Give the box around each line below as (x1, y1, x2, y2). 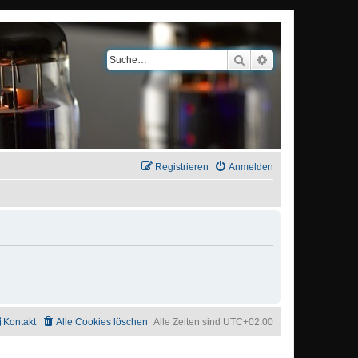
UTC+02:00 (223, 316, 273, 328)
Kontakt (3, 316, 36, 328)
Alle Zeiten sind (153, 316, 223, 328)
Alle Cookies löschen (56, 316, 148, 328)
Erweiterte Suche (268, 52, 352, 66)
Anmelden (229, 161, 273, 173)
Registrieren (155, 161, 209, 173)
